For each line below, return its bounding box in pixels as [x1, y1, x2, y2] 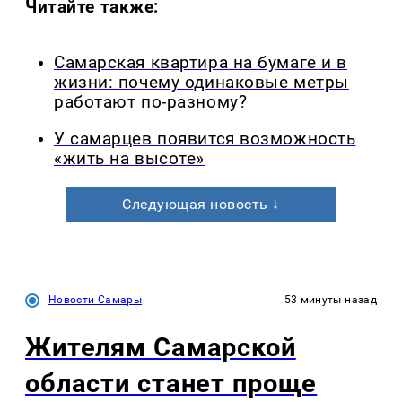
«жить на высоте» [54, 148, 205, 169]
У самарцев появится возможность [54, 128, 356, 149]
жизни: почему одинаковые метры [54, 72, 349, 92]
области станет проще [25, 367, 318, 398]
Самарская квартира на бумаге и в [54, 52, 347, 73]
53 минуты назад [284, 293, 377, 306]
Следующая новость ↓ [122, 195, 280, 213]
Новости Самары [48, 293, 143, 306]
